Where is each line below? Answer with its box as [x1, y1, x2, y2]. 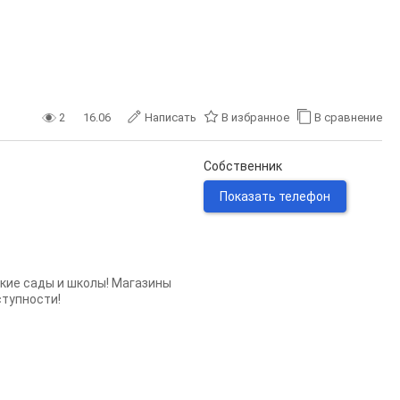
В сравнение [314, 111, 382, 124]
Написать [145, 111, 196, 124]
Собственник [204, 159, 282, 173]
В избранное [221, 111, 289, 124]
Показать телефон [220, 189, 330, 204]
